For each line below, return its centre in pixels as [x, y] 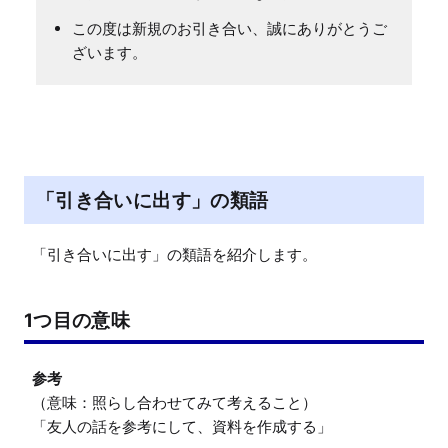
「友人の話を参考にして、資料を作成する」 [182, 426]
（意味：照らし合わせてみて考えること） [174, 402]
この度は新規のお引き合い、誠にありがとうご [229, 28]
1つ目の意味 [77, 319]
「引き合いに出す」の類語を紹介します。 [174, 254]
